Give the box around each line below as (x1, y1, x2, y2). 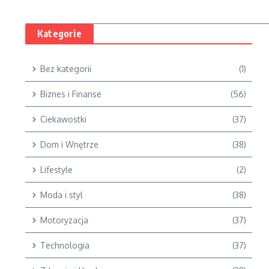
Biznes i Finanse (40, 89, 101, 99)
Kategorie (37, 28, 82, 40)
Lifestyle (40, 165, 73, 175)
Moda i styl (40, 190, 83, 200)
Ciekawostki (40, 114, 86, 124)
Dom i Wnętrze (40, 139, 98, 150)
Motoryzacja (40, 215, 88, 225)
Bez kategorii (40, 64, 91, 74)
